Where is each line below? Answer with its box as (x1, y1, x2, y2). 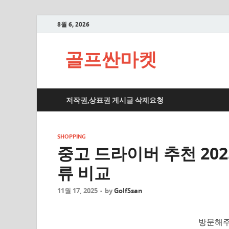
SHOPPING (57, 133, 86, 140)
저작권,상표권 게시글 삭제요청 (66, 96, 164, 104)
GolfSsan (114, 186, 143, 196)
